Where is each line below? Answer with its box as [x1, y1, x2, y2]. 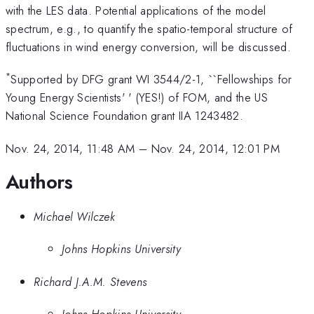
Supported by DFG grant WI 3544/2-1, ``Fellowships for [11, 71, 292, 88]
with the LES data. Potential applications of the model [6, 1, 266, 19]
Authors [6, 168, 73, 197]
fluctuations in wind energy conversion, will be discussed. [6, 38, 291, 55]
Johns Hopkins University [62, 240, 181, 258]
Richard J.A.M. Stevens [34, 273, 147, 290]
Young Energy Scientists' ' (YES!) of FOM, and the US [6, 89, 268, 107]
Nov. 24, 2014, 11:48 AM [6, 139, 135, 157]
